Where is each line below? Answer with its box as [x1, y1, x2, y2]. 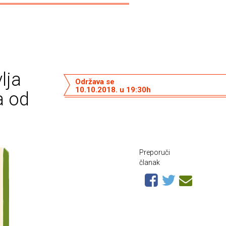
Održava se [75, 77, 115, 86]
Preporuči [139, 148, 170, 156]
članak [139, 158, 160, 166]
